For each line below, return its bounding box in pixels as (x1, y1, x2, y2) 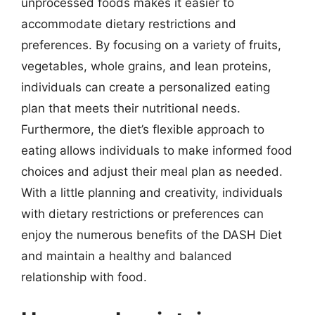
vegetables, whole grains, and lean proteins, (21, 58, 271, 73)
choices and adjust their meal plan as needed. (21, 164, 283, 179)
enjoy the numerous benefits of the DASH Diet (21, 227, 282, 242)
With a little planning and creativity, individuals (21, 185, 283, 200)
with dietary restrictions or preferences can (21, 206, 264, 221)
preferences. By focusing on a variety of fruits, (21, 37, 281, 52)
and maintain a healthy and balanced (21, 248, 232, 263)
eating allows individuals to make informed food (21, 143, 292, 157)
